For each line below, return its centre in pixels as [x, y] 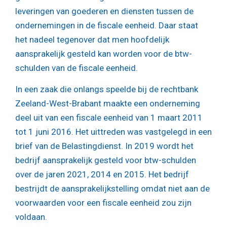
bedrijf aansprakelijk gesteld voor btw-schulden [106, 160]
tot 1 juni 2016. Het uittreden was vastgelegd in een [113, 132]
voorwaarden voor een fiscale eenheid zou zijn [103, 203]
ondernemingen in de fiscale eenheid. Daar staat [107, 26]
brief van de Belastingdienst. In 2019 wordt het [104, 146]
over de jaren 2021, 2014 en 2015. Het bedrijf [102, 175]
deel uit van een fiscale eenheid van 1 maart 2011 [109, 118]
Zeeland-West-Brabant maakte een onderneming [108, 104]
